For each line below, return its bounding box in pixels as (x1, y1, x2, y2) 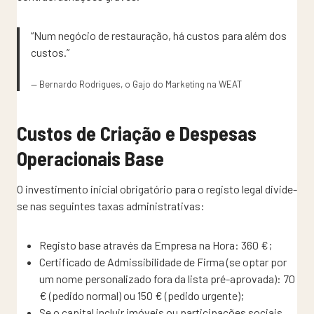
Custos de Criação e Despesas (17, 121, 257, 145)
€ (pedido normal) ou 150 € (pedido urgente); (39, 288, 244, 302)
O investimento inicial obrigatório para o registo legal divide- (17, 182, 297, 196)
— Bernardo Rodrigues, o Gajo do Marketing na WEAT (31, 78, 242, 90)
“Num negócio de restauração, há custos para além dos (31, 28, 287, 42)
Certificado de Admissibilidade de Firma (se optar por (39, 254, 287, 268)
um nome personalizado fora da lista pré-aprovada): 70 (39, 271, 295, 285)
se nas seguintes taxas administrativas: (17, 198, 205, 212)
